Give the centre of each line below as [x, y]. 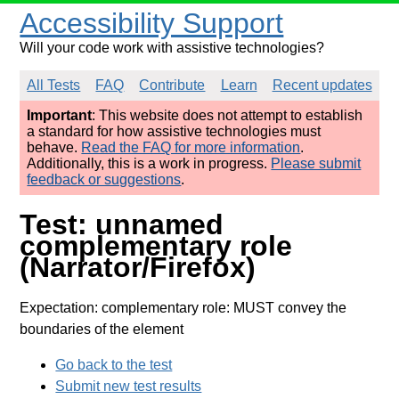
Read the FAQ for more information [191, 147]
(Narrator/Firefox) [138, 268]
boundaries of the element [102, 329]
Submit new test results [129, 386]
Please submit [316, 163]
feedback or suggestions [104, 179]
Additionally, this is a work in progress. [149, 163]
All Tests [54, 85]
